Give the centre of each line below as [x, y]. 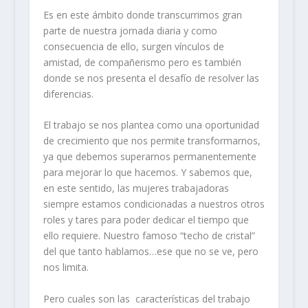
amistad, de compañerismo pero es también [142, 62]
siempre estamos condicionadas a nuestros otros [154, 204]
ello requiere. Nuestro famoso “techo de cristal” [149, 236]
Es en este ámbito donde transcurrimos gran [142, 14]
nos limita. [66, 267]
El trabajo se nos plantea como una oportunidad [151, 125]
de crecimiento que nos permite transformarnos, [152, 141]
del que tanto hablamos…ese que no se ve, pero [151, 252]
